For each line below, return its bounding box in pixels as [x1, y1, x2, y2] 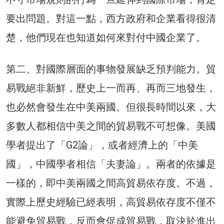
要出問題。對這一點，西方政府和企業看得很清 [6, 12, 216, 25]
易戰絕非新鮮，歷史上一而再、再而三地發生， [6, 82, 216, 94]
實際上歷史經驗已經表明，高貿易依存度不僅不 [6, 196, 216, 208]
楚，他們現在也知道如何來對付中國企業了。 [6, 31, 206, 44]
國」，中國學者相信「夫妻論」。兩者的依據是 [6, 158, 216, 170]
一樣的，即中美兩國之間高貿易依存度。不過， [6, 177, 216, 189]
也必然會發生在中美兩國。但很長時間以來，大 [6, 101, 216, 113]
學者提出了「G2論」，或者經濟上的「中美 [6, 139, 198, 151]
